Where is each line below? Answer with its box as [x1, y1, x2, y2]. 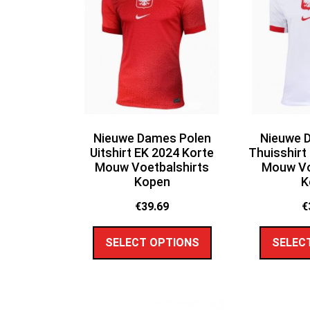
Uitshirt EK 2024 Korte [90, 145, 215, 161]
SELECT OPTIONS [104, 236, 199, 250]
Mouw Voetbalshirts [95, 160, 210, 175]
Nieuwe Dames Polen [93, 131, 211, 146]
